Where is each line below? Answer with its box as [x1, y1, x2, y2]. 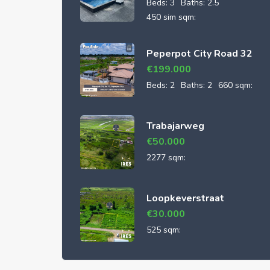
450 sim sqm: [146, 11, 196, 23]
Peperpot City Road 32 [146, 47, 253, 60]
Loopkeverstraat [146, 192, 224, 205]
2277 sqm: [146, 152, 186, 163]
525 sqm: [146, 224, 181, 236]
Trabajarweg [146, 119, 204, 133]
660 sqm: [218, 80, 253, 91]
